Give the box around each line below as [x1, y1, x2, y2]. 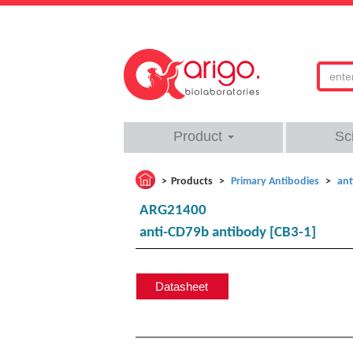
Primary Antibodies [231, 176, 319, 188]
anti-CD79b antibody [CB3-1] [139, 225, 316, 240]
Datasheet [155, 280, 208, 293]
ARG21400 [139, 203, 206, 218]
